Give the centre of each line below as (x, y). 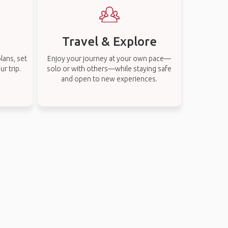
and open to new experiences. (109, 79)
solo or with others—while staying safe (109, 69)
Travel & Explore (109, 41)
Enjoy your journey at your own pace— (109, 59)
